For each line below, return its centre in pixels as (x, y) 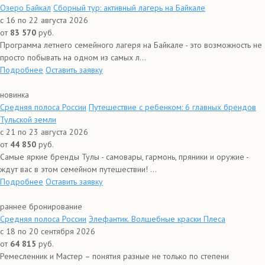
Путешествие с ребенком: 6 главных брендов (172, 107)
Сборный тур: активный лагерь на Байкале (129, 8)
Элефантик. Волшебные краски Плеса (157, 219)
